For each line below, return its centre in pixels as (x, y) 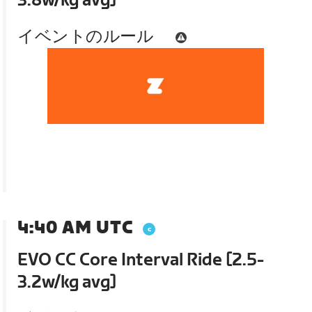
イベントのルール (86, 37)
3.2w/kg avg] (67, 283)
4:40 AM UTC (76, 228)
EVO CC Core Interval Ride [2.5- (141, 260)
